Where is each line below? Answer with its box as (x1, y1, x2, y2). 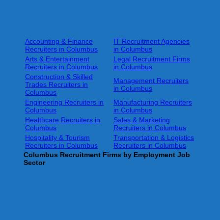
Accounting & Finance (25, 37, 93, 46)
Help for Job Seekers (4, 207, 77, 217)
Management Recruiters (113, 77, 189, 85)
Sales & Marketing (113, 116, 170, 124)
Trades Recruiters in (25, 81, 88, 89)
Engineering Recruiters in (25, 98, 104, 107)
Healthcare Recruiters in (25, 116, 100, 124)
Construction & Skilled (25, 73, 93, 81)
